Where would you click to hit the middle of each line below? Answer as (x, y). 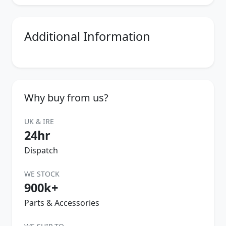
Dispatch (41, 150)
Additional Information (87, 36)
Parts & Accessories (62, 203)
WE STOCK (42, 174)
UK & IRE (39, 121)
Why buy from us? (66, 97)
